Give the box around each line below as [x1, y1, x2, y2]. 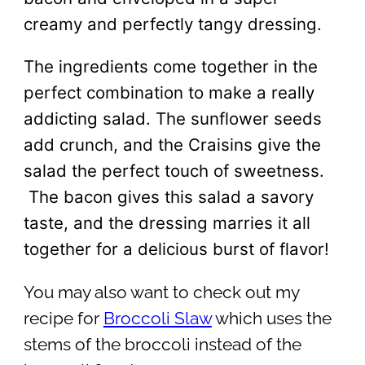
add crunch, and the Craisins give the [23, 134, 321, 156]
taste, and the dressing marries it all [23, 213, 310, 234]
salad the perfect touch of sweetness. [23, 161, 324, 182]
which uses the [211, 308, 332, 328]
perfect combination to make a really [23, 82, 314, 103]
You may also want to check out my [23, 282, 299, 302]
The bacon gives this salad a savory [23, 187, 314, 208]
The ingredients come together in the [23, 56, 318, 77]
